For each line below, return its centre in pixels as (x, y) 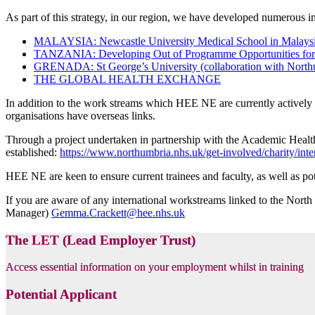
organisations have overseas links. (83, 115)
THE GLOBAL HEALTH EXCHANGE (127, 79)
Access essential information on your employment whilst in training (155, 267)
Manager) (28, 212)
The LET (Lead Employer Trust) (101, 240)
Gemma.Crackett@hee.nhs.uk (118, 212)
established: (33, 152)
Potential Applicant (61, 295)
